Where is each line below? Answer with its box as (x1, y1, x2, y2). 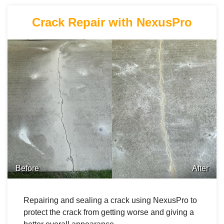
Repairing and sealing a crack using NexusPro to (23, 196, 197, 205)
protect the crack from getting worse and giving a (23, 208, 194, 217)
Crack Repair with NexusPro (32, 15, 192, 29)
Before (15, 164, 39, 173)
